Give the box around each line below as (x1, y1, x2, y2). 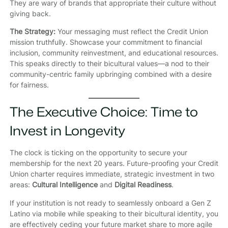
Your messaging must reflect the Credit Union (55, 27, 208, 36)
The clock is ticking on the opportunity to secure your (9, 148, 187, 157)
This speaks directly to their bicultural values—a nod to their (9, 59, 209, 68)
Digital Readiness (114, 180, 172, 189)
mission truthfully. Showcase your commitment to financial (9, 38, 202, 47)
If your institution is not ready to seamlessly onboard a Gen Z (9, 198, 211, 207)
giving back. (9, 9, 51, 18)
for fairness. (9, 80, 49, 90)
